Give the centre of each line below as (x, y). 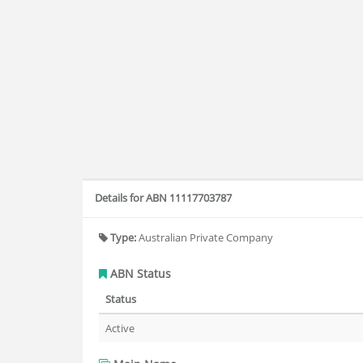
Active (120, 328)
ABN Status (139, 273)
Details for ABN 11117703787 (163, 198)
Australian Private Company (205, 237)
